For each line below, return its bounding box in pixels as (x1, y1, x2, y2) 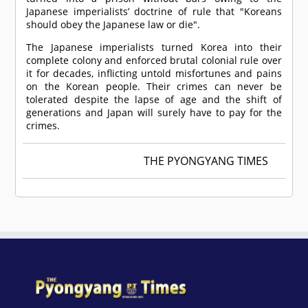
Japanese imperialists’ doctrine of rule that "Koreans (26, 5, 282, 19)
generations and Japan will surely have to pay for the (26, 106, 282, 120)
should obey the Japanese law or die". (26, 18, 201, 32)
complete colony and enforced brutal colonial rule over (26, 54, 282, 67)
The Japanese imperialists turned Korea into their (26, 41, 282, 54)
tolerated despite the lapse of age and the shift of (26, 93, 282, 107)
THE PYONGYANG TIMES (143, 153, 268, 169)
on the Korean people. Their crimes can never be (26, 80, 282, 93)
